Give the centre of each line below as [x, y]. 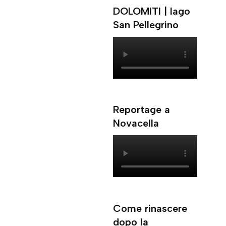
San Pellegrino [146, 24]
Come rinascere [150, 208]
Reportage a [142, 110]
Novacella [136, 123]
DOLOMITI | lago [152, 11]
